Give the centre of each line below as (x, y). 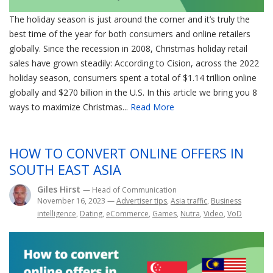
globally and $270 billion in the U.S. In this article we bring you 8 (133, 93)
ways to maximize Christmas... (70, 107)
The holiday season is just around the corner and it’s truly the (129, 19)
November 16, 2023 (72, 201)
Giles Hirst (60, 190)
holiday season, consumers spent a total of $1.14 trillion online (133, 78)
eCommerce (127, 214)
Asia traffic (189, 201)
